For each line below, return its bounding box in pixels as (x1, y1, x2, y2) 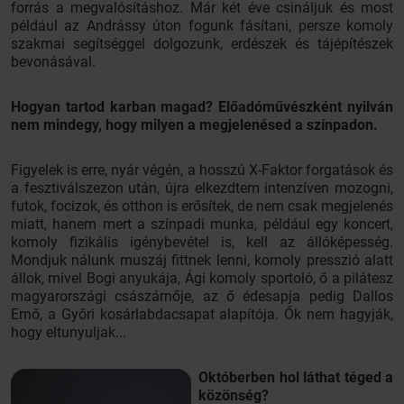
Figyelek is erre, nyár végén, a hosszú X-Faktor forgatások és (11, 161, 393, 179)
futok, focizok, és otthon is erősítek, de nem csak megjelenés (11, 197, 393, 215)
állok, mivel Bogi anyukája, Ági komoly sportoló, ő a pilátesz (11, 270, 393, 287)
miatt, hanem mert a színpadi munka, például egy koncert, (11, 216, 393, 233)
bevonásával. (11, 53, 96, 70)
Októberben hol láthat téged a (198, 369, 393, 386)
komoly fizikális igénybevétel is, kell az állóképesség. (11, 234, 393, 251)
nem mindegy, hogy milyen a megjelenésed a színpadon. (11, 116, 378, 133)
